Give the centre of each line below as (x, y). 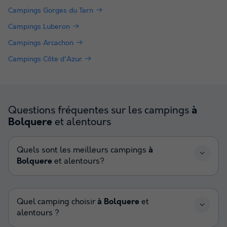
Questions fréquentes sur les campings (100, 110)
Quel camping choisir (57, 202)
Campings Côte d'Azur (45, 59)
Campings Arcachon (41, 43)
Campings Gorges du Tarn (51, 10)
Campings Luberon (39, 27)
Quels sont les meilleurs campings (83, 150)
